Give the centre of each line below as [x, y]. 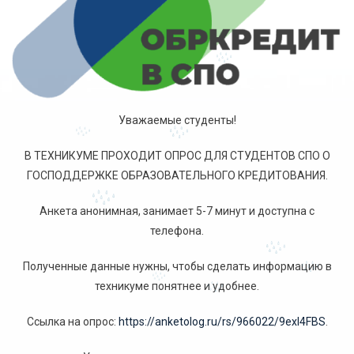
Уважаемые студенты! [177, 121]
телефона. [177, 231]
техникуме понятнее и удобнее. [177, 286]
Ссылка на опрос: [72, 322]
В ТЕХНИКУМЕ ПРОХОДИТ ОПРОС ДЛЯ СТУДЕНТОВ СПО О [177, 156]
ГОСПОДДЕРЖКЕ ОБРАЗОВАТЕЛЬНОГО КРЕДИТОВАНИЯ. [177, 176]
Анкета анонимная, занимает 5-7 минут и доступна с [177, 211]
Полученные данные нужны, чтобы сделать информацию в [177, 267]
